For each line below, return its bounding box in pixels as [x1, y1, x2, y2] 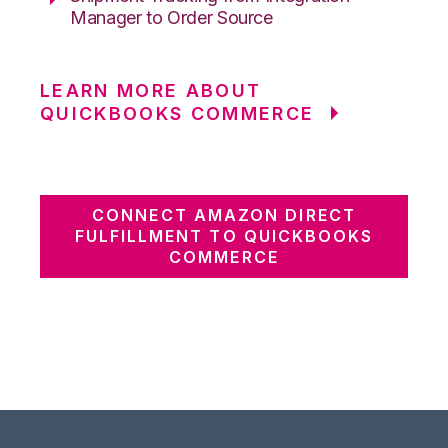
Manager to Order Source [70, 6, 273, 28]
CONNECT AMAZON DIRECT [92, 204, 356, 225]
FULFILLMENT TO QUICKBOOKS [74, 225, 374, 246]
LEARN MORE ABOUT [40, 79, 262, 101]
